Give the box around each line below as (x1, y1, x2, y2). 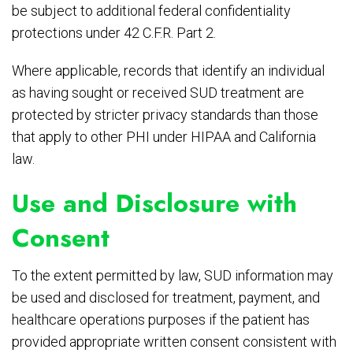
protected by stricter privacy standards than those (12, 106, 318, 124)
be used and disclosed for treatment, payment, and (12, 289, 320, 307)
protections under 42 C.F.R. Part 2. (12, 24, 216, 42)
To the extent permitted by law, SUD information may (12, 267, 333, 284)
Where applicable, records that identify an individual (12, 62, 325, 80)
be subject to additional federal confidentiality (12, 2, 291, 20)
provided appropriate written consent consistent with (12, 333, 336, 351)
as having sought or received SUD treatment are (12, 84, 304, 102)
